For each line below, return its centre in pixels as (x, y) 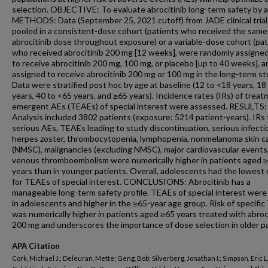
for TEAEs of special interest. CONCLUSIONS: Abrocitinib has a (131, 182)
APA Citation (36, 246)
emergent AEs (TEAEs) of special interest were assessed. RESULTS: (139, 106)
